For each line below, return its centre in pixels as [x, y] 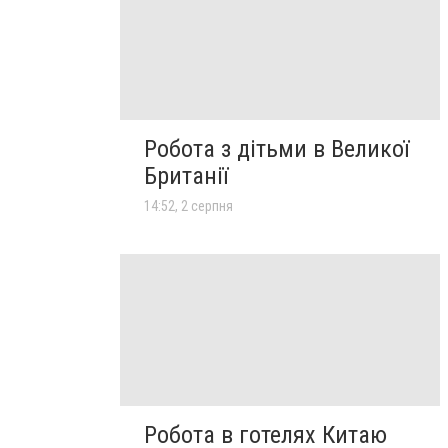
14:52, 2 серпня [188, 205]
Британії [186, 175]
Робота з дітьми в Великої [276, 148]
